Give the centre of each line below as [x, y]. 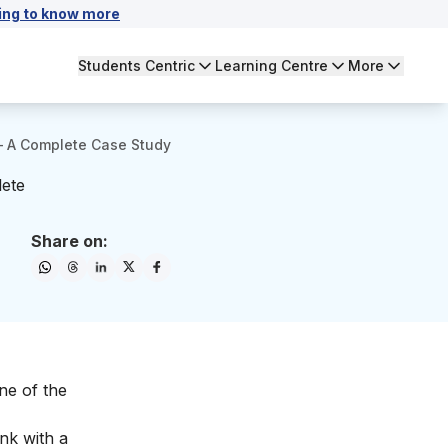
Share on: [69, 241]
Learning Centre [271, 65]
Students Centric [136, 65]
